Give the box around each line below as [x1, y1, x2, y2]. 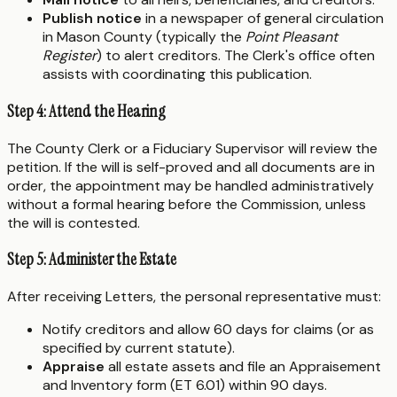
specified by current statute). [43, 338, 235, 357]
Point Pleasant [245, 27, 338, 47]
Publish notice [43, 9, 142, 28]
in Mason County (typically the [43, 27, 245, 47]
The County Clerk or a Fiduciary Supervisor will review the [7, 138, 378, 158]
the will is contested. [7, 213, 140, 232]
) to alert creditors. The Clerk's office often [97, 46, 375, 66]
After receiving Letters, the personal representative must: [7, 286, 381, 306]
